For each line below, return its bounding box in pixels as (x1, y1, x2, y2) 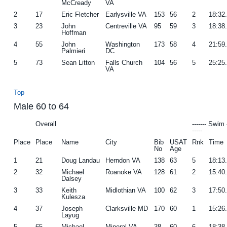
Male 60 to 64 (14, 101, 69, 111)
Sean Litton (61, 58, 95, 66)
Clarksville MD (105, 204, 148, 212)
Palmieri (61, 47, 86, 55)
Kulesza (61, 193, 86, 201)
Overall (35, 120, 57, 128)
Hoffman (61, 28, 87, 36)
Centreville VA (105, 22, 147, 30)
